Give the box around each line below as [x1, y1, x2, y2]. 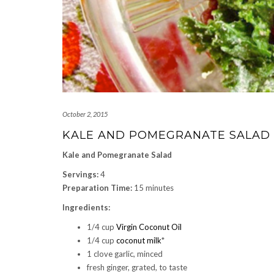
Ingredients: [62, 202, 110, 213]
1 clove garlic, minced [87, 249, 163, 259]
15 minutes [132, 183, 174, 193]
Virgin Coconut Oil [116, 222, 182, 232]
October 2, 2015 [62, 110, 108, 119]
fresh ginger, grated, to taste [87, 262, 187, 273]
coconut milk [116, 235, 161, 246]
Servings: [62, 169, 98, 180]
